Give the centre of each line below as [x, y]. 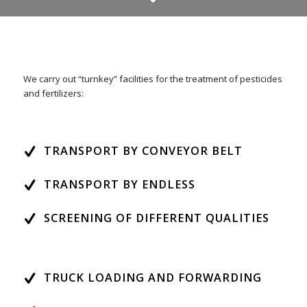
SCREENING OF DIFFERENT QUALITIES [156, 218]
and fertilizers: [53, 94]
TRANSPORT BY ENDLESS [119, 185]
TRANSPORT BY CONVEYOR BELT [143, 151]
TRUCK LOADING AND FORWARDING [152, 278]
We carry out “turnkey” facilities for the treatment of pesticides [152, 79]
